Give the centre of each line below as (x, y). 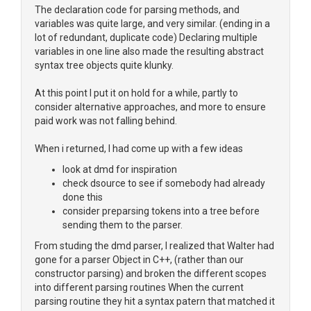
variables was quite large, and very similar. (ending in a (152, 24)
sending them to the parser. (123, 225)
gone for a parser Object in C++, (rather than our (139, 260)
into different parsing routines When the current (139, 287)
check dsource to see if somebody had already (164, 183)
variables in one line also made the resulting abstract (149, 51)
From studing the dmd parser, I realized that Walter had (154, 246)
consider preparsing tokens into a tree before (161, 211)
